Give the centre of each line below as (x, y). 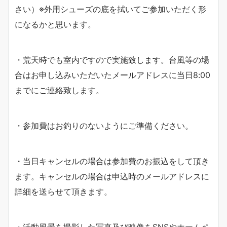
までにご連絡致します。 (59, 90)
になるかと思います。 (55, 24)
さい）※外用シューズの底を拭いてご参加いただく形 (110, 9)
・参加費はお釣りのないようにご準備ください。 (104, 125)
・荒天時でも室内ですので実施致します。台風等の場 (112, 60)
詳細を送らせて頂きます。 (63, 191)
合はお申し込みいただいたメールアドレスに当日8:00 (112, 75)
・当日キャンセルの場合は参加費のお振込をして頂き (112, 161)
